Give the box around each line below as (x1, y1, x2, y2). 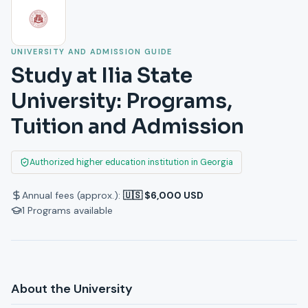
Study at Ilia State (11, 63, 192, 89)
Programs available (27, 204, 113, 217)
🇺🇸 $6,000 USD (123, 189, 203, 202)
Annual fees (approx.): (22, 189, 120, 202)
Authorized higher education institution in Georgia (30, 157, 233, 168)
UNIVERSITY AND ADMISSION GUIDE (11, 47, 173, 57)
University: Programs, (11, 88, 232, 115)
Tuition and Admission (11, 113, 244, 140)
